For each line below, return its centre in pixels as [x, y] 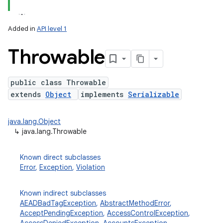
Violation [91, 167]
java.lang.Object [34, 121]
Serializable [154, 94]
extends [28, 94]
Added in [22, 29]
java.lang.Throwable [54, 131]
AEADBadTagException [58, 203]
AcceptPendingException [61, 213]
